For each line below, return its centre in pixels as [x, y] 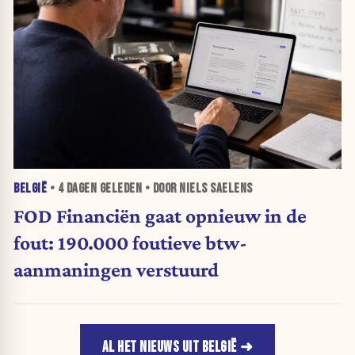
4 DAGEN [77, 188]
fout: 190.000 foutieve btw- [130, 243]
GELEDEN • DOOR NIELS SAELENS [175, 188]
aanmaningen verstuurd [116, 270]
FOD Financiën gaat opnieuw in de [160, 216]
